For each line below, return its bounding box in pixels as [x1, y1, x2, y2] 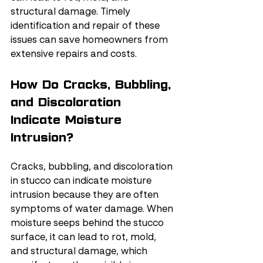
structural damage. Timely [11, 8, 133, 17]
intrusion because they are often [11, 191, 161, 200]
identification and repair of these [11, 22, 162, 31]
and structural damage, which [11, 247, 150, 257]
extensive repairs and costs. [11, 50, 137, 59]
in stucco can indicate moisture [11, 177, 154, 186]
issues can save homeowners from [11, 36, 170, 45]
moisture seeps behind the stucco [11, 219, 166, 228]
